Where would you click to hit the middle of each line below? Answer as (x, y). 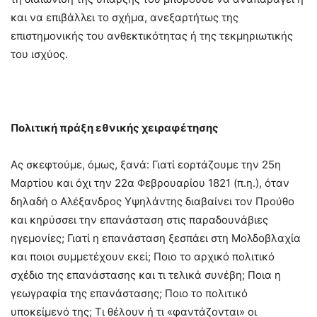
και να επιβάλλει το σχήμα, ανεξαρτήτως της (125, 18)
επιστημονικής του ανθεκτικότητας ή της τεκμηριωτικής (152, 36)
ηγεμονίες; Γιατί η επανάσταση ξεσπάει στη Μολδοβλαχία (156, 238)
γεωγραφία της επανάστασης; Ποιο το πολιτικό (129, 294)
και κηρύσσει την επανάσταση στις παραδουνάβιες (139, 220)
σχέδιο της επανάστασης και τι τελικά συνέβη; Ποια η (146, 275)
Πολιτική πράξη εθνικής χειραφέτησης (115, 128)
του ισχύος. (39, 54)
